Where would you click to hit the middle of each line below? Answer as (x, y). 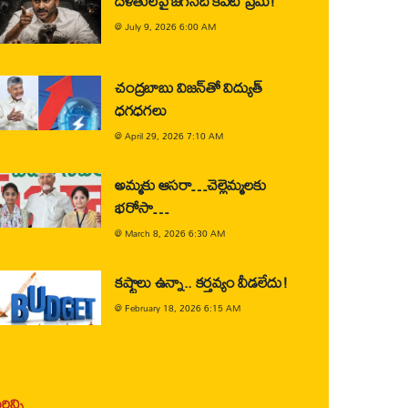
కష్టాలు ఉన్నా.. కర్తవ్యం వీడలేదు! (201, 282)
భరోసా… (142, 207)
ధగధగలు (143, 110)
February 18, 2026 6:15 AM (183, 308)
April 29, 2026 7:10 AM (174, 136)
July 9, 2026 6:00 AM (170, 26)
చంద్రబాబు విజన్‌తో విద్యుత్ (189, 87)
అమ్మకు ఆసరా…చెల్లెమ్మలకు (190, 184)
